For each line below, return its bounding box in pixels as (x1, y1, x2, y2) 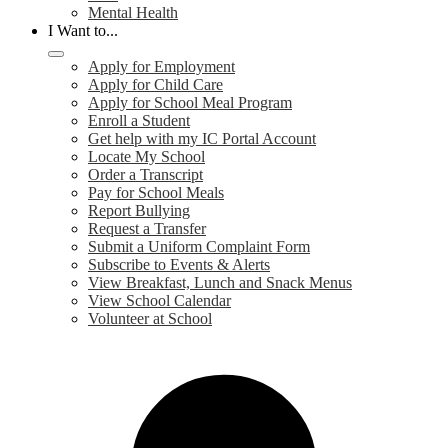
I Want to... (48, 22, 118, 39)
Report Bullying (88, 202, 190, 219)
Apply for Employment (88, 58, 235, 75)
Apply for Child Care (88, 76, 223, 93)
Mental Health (88, 4, 178, 21)
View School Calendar (88, 292, 231, 309)
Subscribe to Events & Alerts (88, 256, 270, 273)
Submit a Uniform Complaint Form (88, 238, 310, 255)
